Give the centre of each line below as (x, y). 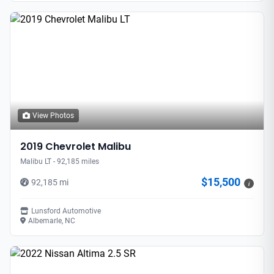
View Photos (53, 115)
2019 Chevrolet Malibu (76, 146)
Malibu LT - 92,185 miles (60, 161)
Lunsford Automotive (66, 211)
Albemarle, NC (52, 220)
